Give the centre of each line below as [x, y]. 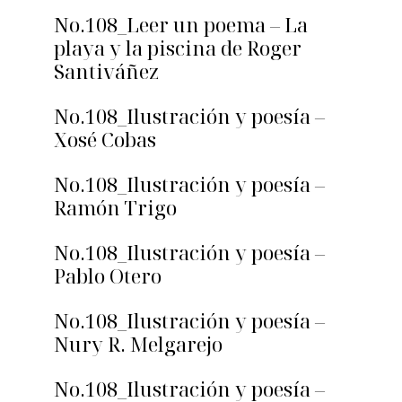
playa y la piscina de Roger [178, 48]
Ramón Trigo [115, 208]
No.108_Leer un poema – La [181, 25]
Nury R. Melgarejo [138, 344]
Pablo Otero [108, 276]
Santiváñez [106, 71]
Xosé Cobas [105, 140]
